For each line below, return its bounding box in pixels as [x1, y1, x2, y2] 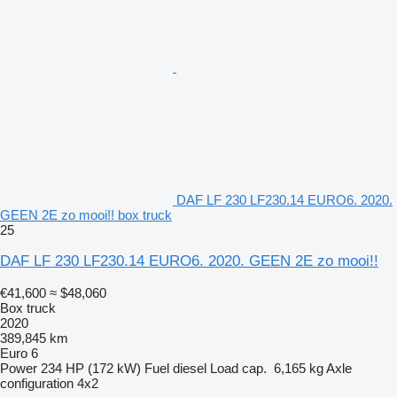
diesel [173, 360, 206, 376]
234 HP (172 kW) [41, 360, 141, 376]
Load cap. [210, 360, 267, 376]
